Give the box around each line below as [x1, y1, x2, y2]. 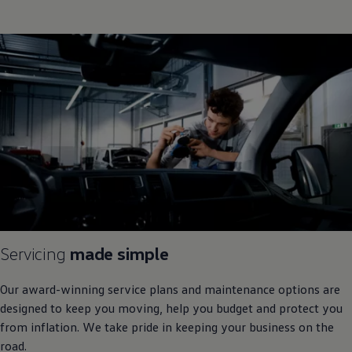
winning [60, 281, 104, 298]
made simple [65, 243, 169, 265]
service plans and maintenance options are [104, 281, 340, 298]
